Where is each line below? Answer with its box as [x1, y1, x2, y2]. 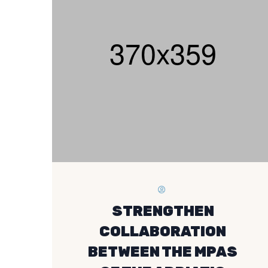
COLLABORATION [99, 223, 226, 240]
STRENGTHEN [111, 203, 214, 220]
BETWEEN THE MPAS [88, 243, 237, 260]
